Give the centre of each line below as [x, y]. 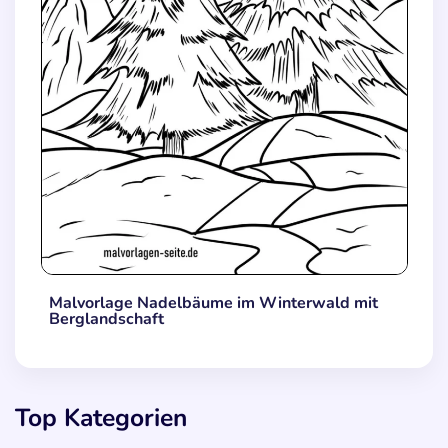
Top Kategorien [101, 418]
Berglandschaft [106, 318]
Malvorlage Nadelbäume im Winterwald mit [213, 302]
